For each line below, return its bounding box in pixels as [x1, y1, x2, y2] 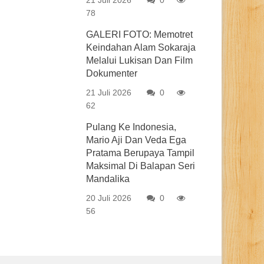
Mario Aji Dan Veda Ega [86, 135, 187, 145]
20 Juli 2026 [86, 193, 132, 203]
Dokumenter [86, 68, 138, 78]
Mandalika [86, 174, 130, 184]
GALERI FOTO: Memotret [86, 29, 193, 39]
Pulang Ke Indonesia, [86, 122, 177, 132]
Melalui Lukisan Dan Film [86, 55, 193, 65]
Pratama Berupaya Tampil [86, 148, 195, 158]
